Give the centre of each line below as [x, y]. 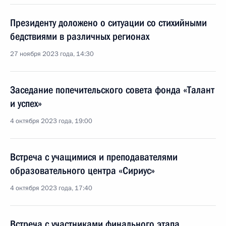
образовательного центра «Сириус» [82, 171]
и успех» [26, 103]
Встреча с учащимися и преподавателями [94, 157]
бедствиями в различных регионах [80, 36]
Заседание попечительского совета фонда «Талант [112, 90]
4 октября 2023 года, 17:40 [51, 188]
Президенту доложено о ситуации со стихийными [108, 23]
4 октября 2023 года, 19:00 [51, 121]
